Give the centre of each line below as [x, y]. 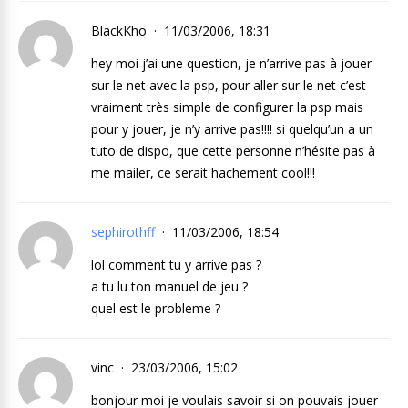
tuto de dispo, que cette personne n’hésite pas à [233, 151]
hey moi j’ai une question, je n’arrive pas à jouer [231, 63]
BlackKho [121, 31]
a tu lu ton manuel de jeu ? [169, 286]
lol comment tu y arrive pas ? [176, 265]
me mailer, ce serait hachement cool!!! [203, 173]
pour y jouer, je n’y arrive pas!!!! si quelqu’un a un [232, 129]
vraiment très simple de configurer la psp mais [227, 107]
